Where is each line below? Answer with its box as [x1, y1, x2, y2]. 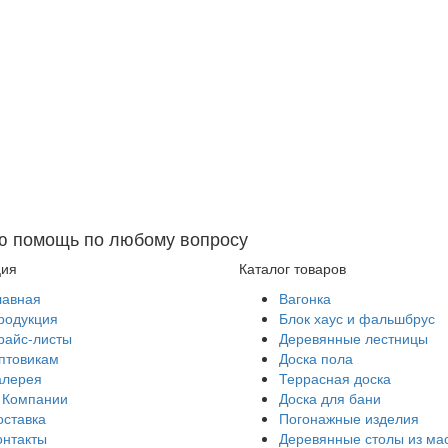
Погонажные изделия [279, 408, 419, 428]
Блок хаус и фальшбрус [279, 308, 435, 328]
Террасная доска [279, 368, 391, 388]
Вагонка [279, 288, 331, 308]
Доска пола [279, 348, 353, 368]
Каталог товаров [239, 258, 346, 278]
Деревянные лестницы [279, 328, 428, 348]
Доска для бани [279, 388, 381, 408]
